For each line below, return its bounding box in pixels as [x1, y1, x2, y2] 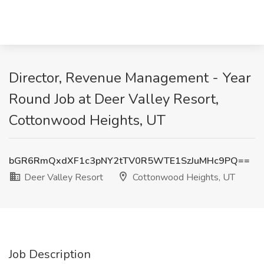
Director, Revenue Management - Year [9, 68, 251, 87]
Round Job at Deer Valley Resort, [9, 90, 219, 108]
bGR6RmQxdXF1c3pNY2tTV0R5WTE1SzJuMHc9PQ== [9, 154, 250, 167]
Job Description [9, 246, 91, 262]
